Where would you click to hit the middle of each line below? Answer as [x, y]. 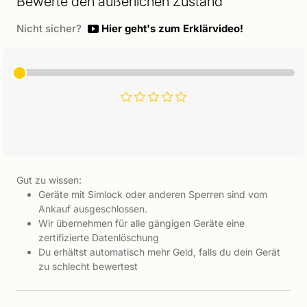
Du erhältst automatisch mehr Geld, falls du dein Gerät [159, 251]
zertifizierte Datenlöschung [99, 237]
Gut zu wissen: [49, 180]
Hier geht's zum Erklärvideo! [171, 29]
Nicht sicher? [50, 29]
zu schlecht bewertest [88, 266]
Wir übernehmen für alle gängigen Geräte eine [142, 223]
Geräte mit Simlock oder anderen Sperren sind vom [153, 194]
